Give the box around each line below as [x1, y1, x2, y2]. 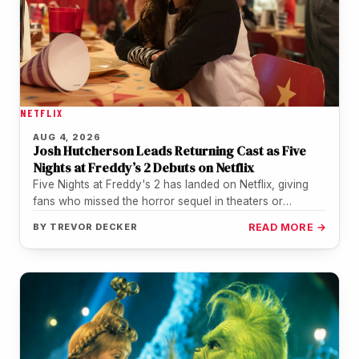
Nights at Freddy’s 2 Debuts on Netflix [33, 159, 254, 177]
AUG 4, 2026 [33, 131, 101, 143]
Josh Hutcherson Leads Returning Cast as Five [33, 142, 306, 160]
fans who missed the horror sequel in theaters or [33, 195, 283, 208]
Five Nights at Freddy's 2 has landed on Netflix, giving [33, 178, 309, 192]
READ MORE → [248, 221, 326, 234]
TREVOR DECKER [49, 221, 139, 233]
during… [33, 212, 74, 225]
